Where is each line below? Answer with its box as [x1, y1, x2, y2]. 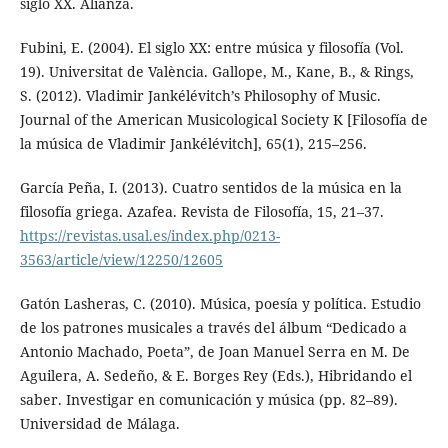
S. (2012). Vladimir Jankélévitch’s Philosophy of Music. [19, 86, 381, 106]
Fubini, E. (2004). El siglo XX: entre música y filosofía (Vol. [19, 38, 404, 58]
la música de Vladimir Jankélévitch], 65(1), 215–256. [19, 134, 367, 154]
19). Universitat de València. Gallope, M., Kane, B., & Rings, [19, 62, 414, 82]
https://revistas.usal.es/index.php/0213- [19, 226, 280, 246]
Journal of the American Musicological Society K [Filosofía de [19, 110, 428, 130]
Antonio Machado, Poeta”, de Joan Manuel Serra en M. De [19, 342, 410, 362]
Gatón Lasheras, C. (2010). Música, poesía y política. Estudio [19, 294, 421, 314]
